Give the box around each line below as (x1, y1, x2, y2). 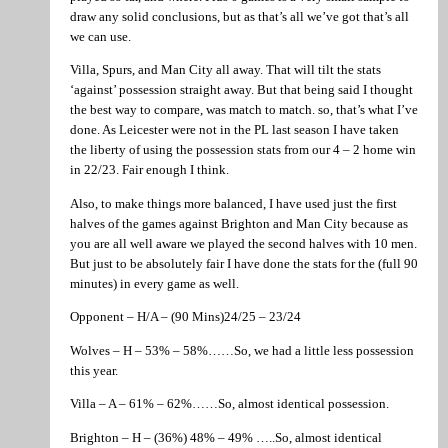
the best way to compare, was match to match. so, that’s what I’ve (70, 102, 418, 118)
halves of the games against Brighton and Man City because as (70, 215, 408, 231)
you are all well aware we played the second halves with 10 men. (70, 235, 417, 251)
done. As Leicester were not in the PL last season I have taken (70, 122, 399, 138)
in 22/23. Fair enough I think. (70, 162, 229, 178)
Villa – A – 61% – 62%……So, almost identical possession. (70, 396, 389, 412)
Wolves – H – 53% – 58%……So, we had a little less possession (70, 342, 414, 358)
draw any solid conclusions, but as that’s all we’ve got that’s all (70, 8, 409, 24)
